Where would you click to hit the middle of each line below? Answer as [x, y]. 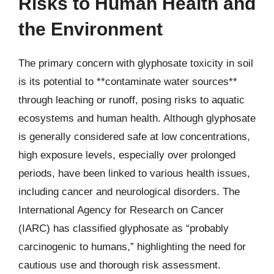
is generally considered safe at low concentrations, [134, 137]
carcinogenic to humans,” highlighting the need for [132, 247]
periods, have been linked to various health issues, [134, 173]
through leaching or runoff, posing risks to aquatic [131, 100]
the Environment [91, 29]
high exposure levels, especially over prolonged [127, 155]
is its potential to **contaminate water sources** [128, 82]
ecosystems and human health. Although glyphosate [137, 118]
